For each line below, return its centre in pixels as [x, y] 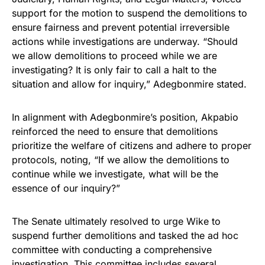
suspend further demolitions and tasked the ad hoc [125, 235]
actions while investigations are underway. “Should [125, 41]
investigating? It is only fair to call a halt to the [114, 70]
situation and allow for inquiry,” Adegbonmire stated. [129, 84]
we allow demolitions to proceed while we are [114, 55]
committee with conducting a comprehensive [112, 249]
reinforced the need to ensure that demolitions [115, 131]
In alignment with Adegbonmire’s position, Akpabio [125, 117]
